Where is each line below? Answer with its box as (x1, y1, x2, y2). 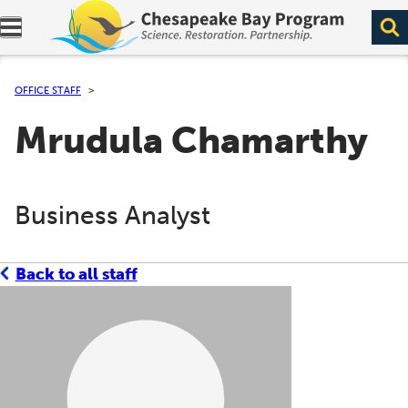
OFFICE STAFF (15, 84, 81, 97)
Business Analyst (15, 199, 210, 230)
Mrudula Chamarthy (15, 118, 368, 164)
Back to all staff (15, 263, 138, 284)
